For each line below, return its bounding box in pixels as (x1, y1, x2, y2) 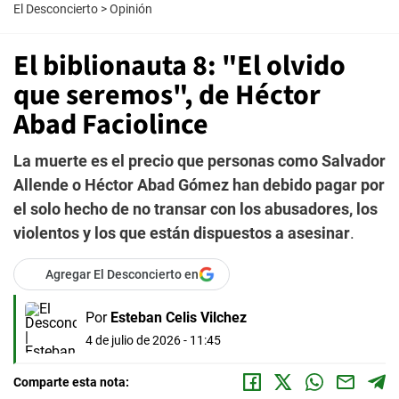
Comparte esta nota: (13, 375, 129, 389)
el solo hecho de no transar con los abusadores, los (13, 199, 378, 218)
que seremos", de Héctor (13, 75, 321, 116)
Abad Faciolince (13, 104, 208, 145)
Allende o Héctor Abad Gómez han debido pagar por (13, 175, 385, 194)
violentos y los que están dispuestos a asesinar (13, 224, 350, 242)
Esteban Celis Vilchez (110, 308, 247, 326)
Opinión (110, 2, 152, 16)
